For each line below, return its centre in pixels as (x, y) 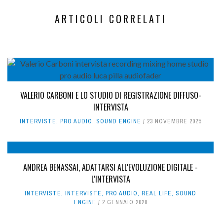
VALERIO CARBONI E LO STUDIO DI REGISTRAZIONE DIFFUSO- (110, 95)
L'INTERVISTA (110, 179)
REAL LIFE (157, 193)
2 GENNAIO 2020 (125, 202)
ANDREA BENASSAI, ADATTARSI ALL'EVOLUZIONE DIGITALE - (110, 167)
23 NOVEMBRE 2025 (174, 121)
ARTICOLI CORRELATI (110, 18)
